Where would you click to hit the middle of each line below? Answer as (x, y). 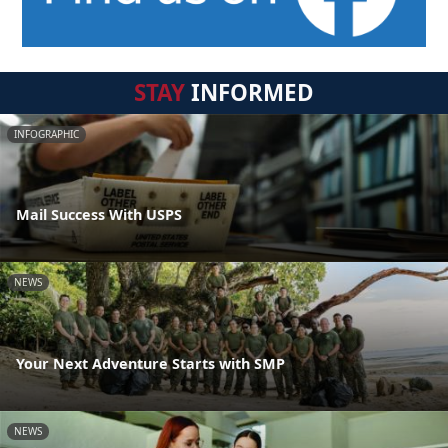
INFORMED (249, 92)
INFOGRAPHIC (46, 133)
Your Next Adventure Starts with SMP (150, 364)
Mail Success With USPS (99, 215)
